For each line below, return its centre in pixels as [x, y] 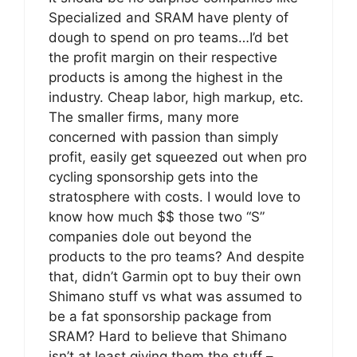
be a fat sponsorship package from [160, 316]
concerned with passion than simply [163, 137]
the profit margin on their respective [163, 57]
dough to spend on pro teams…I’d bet [169, 37]
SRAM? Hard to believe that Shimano [168, 336]
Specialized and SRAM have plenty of [169, 18]
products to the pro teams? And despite [177, 257]
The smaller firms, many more [144, 117]
